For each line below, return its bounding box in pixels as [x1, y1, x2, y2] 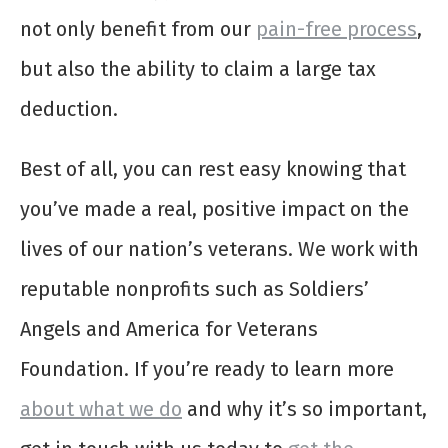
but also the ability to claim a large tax [20, 57, 376, 82]
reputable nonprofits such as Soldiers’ [20, 277, 369, 302]
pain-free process [256, 17, 417, 42]
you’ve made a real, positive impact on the [20, 197, 409, 222]
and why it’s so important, [182, 397, 427, 422]
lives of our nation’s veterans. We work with [20, 237, 419, 262]
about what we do [20, 397, 182, 422]
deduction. [20, 97, 123, 122]
